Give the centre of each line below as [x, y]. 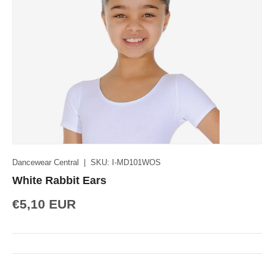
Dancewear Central [46, 163]
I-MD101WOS [136, 163]
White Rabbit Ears [59, 180]
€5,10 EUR [44, 204]
